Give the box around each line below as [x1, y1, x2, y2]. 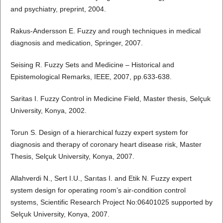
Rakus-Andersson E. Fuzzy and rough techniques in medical [10, 27, 201, 35]
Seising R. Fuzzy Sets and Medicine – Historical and [10, 61, 174, 69]
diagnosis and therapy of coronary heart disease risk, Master [10, 140, 202, 149]
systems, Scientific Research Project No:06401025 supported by [10, 198, 213, 207]
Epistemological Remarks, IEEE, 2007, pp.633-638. [10, 73, 172, 81]
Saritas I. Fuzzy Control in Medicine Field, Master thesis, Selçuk [10, 95, 211, 103]
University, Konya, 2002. [10, 107, 87, 115]
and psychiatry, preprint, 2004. [10, 5, 106, 13]
